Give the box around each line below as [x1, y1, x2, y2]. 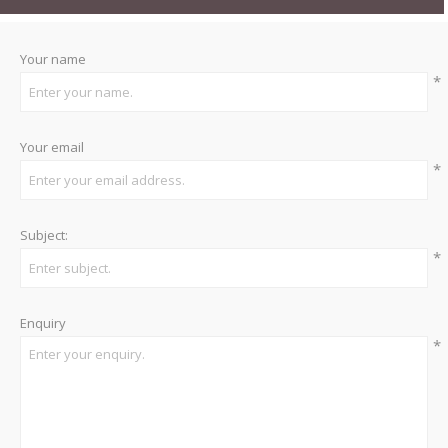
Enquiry [20, 313, 66, 332]
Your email [20, 137, 84, 156]
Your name [20, 49, 86, 68]
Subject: [20, 225, 68, 244]
